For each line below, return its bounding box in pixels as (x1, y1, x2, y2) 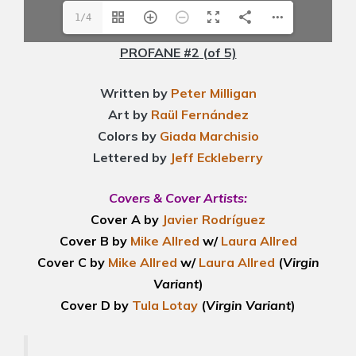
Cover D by (60, 297, 132, 314)
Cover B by (59, 233, 127, 250)
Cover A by (91, 211, 159, 228)
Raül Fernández (150, 106, 249, 123)
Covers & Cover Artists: (109, 190, 247, 207)
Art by (107, 106, 151, 123)
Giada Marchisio (159, 128, 259, 145)
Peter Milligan (170, 85, 257, 102)
